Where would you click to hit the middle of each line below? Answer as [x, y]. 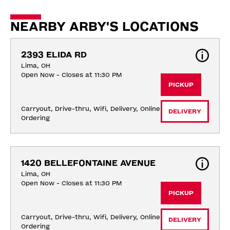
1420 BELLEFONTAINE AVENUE [88, 163]
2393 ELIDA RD [54, 54]
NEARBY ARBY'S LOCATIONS [104, 26]
